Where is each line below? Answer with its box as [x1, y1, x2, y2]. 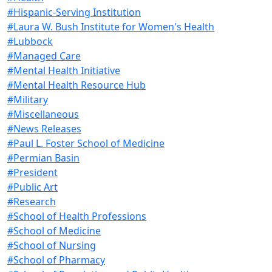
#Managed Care [7, 49, 81, 63]
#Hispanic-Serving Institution [7, 5, 141, 19]
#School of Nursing [7, 238, 96, 252]
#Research [7, 194, 56, 208]
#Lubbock [7, 34, 53, 48]
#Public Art [7, 180, 58, 194]
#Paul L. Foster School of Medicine [7, 136, 165, 150]
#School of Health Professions [7, 209, 146, 223]
